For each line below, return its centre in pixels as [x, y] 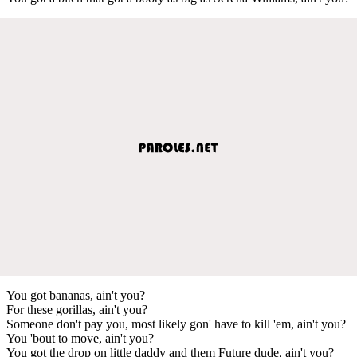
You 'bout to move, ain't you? [80, 338]
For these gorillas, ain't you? [77, 309]
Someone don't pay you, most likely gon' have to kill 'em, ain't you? [176, 324]
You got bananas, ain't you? [76, 295]
